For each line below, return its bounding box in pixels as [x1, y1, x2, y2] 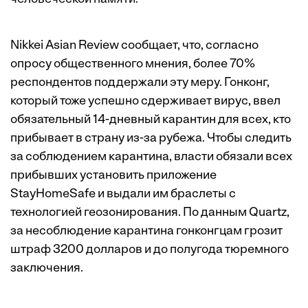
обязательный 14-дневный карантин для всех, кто [10, 113, 291, 127]
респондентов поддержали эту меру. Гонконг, [10, 76, 269, 90]
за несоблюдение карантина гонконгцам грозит [10, 225, 283, 239]
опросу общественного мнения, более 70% [10, 58, 255, 71]
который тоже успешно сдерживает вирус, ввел [10, 95, 280, 109]
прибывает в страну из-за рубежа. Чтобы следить [10, 132, 291, 146]
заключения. [10, 262, 83, 276]
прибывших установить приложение [10, 169, 217, 183]
